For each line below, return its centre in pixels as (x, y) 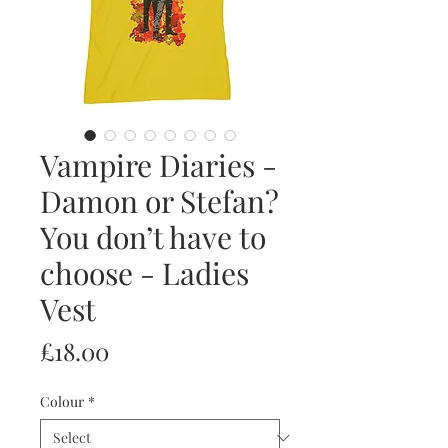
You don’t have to (153, 237)
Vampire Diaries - (158, 165)
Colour (62, 402)
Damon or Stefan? (159, 201)
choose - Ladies (144, 273)
